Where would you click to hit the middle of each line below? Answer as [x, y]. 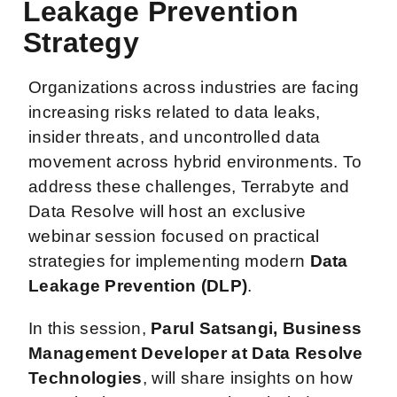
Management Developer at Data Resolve [196, 353]
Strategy [81, 42]
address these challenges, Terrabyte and [189, 186]
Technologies [86, 378]
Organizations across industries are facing [194, 87]
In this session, [90, 328]
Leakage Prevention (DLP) [138, 285]
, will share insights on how [248, 378]
